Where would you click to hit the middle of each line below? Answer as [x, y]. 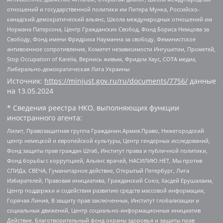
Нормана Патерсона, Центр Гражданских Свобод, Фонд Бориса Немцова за [108, 29]
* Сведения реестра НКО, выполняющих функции [93, 108]
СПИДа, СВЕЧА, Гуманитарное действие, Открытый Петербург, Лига [98, 170]
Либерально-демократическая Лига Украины [68, 69]
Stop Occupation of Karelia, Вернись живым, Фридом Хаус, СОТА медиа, [102, 59]
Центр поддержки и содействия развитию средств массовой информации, [106, 190]
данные [202, 81]
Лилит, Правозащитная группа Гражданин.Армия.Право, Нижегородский [106, 130]
